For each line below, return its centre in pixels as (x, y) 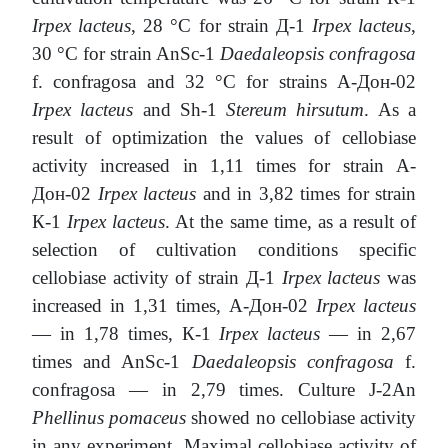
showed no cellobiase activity (301, 418)
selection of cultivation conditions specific (224, 250)
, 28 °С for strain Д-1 (221, 26)
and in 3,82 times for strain (306, 194)
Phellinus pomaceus (109, 418)
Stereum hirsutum (295, 110)
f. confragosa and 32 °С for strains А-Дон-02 (224, 82)
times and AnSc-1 (112, 362)
